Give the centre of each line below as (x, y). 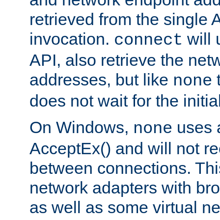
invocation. (72, 39)
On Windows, (81, 127)
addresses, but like (101, 79)
